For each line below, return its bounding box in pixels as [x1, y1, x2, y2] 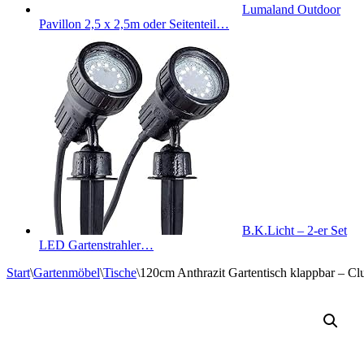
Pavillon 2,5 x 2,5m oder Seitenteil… [39, 17, 229, 31]
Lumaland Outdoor [242, 2, 340, 16]
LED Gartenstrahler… [39, 238, 154, 252]
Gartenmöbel [33, 266, 100, 279]
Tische [103, 266, 136, 279]
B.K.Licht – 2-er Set [242, 223, 347, 237]
